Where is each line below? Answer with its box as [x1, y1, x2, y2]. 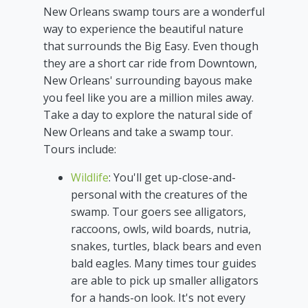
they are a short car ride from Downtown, [43, 56, 257, 71]
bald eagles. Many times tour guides [71, 256, 256, 272]
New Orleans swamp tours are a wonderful [43, 4, 265, 20]
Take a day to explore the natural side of [43, 107, 252, 123]
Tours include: [43, 142, 116, 157]
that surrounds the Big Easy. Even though [43, 38, 258, 54]
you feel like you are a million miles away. [43, 90, 254, 106]
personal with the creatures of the [71, 187, 247, 203]
